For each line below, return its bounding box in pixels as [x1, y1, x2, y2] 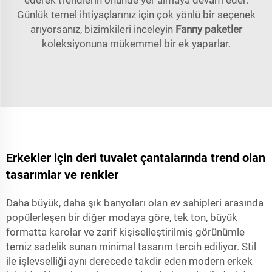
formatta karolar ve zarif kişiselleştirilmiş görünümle [6, 226, 245, 238]
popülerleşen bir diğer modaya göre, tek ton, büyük [6, 211, 237, 223]
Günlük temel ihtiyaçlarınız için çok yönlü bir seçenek [16, 8, 256, 21]
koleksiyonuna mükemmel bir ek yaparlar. [41, 38, 231, 50]
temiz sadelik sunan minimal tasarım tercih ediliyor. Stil [6, 240, 256, 253]
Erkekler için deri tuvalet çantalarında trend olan [6, 151, 265, 165]
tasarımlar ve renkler [6, 168, 118, 182]
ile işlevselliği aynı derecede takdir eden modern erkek [6, 255, 253, 267]
